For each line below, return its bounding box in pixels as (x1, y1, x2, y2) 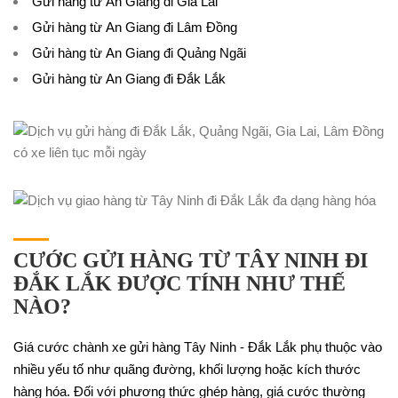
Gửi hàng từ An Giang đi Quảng (32, 45, 216, 60)
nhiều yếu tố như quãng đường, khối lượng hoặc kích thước (13, 362, 361, 377)
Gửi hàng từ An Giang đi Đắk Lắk (32, 71, 226, 86)
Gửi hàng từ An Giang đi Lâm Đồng (32, 20, 237, 35)
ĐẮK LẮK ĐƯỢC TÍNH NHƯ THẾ (13, 272, 346, 295)
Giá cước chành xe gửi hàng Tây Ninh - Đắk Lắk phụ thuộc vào (13, 339, 382, 354)
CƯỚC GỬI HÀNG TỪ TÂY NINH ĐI (13, 249, 368, 272)
